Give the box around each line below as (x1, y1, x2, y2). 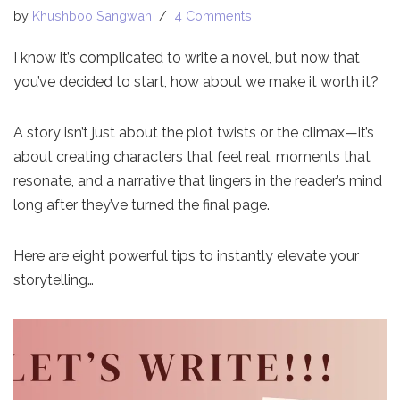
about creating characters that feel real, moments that (13, 147, 371, 165)
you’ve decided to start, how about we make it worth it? (13, 72, 379, 90)
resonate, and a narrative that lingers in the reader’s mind (13, 171, 382, 189)
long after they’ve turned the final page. (13, 196, 270, 213)
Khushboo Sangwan (32, 7, 152, 23)
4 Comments (174, 7, 252, 23)
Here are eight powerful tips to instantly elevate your (13, 246, 359, 264)
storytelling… (13, 271, 94, 288)
